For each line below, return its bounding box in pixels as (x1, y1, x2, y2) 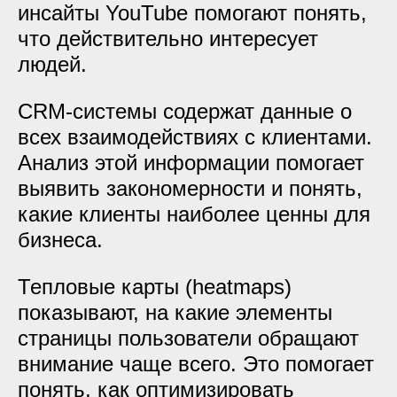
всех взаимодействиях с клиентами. (18, 125, 372, 149)
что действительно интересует (18, 27, 318, 51)
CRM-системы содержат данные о (18, 99, 352, 123)
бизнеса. (18, 228, 103, 252)
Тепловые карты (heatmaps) (18, 275, 292, 299)
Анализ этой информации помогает (18, 151, 364, 175)
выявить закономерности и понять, (18, 176, 362, 200)
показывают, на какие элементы (18, 300, 332, 324)
